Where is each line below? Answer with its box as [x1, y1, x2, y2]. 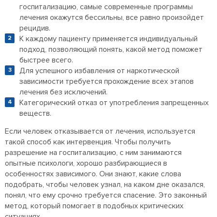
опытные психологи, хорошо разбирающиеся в [5, 158, 167, 169]
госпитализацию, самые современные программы [19, 2, 193, 12]
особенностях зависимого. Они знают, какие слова [5, 169, 181, 179]
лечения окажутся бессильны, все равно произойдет [19, 13, 204, 23]
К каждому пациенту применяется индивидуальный [19, 34, 198, 44]
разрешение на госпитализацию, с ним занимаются [5, 148, 182, 158]
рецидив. [19, 23, 50, 33]
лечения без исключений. [19, 87, 108, 97]
